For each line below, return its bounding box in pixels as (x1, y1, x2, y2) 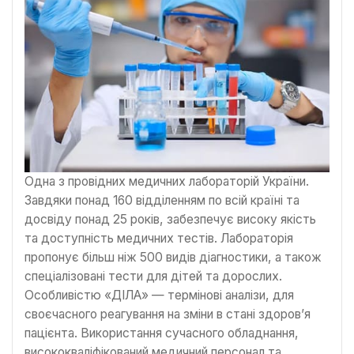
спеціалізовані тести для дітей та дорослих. (24, 268, 282, 284)
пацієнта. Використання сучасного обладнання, (24, 325, 299, 341)
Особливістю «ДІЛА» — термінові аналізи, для (24, 287, 294, 303)
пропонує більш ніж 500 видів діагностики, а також (24, 249, 322, 265)
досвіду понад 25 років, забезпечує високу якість (24, 211, 316, 227)
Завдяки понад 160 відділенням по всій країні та (24, 192, 299, 208)
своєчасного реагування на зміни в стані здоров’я (24, 306, 311, 322)
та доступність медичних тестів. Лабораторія (24, 230, 293, 246)
